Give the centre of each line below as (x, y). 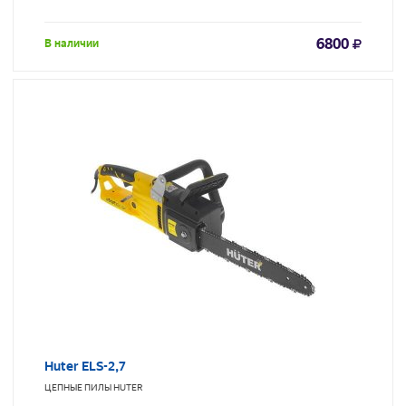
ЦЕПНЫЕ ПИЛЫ (78, 388)
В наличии (72, 44)
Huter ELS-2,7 (85, 367)
